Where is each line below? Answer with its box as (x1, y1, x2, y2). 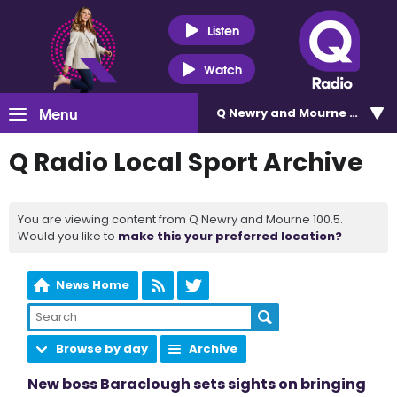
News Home (56, 276, 130, 293)
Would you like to (18, 228, 118, 245)
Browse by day (56, 340, 149, 357)
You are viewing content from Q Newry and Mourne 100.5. (18, 211, 343, 228)
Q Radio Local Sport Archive (9, 145, 363, 180)
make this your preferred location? (118, 228, 342, 245)
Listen (206, 19, 239, 40)
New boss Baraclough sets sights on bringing (27, 374, 367, 394)
